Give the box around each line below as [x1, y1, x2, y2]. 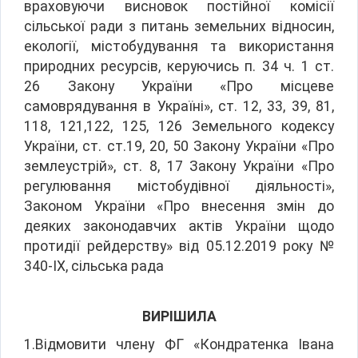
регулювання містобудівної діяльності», [24, 177, 334, 194]
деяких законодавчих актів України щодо [24, 217, 334, 234]
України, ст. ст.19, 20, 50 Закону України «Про [24, 137, 334, 154]
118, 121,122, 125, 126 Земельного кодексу [24, 117, 334, 134]
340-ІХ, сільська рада [24, 257, 165, 274]
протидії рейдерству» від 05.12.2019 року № [24, 237, 334, 254]
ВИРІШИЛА [141, 308, 217, 324]
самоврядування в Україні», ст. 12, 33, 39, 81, [24, 97, 334, 114]
